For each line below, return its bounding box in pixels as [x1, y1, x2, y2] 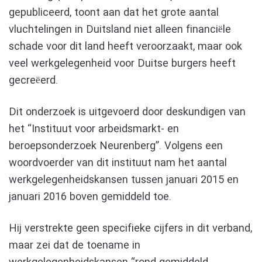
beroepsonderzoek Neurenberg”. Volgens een [9, 137, 223, 154]
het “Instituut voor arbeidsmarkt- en [9, 120, 179, 137]
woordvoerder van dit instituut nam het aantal [9, 154, 227, 171]
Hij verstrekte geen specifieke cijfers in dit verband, [9, 220, 252, 237]
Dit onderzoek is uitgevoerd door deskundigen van [9, 104, 246, 120]
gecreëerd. [9, 72, 58, 89]
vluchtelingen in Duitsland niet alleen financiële [9, 21, 231, 38]
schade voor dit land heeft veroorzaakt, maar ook [9, 38, 242, 55]
